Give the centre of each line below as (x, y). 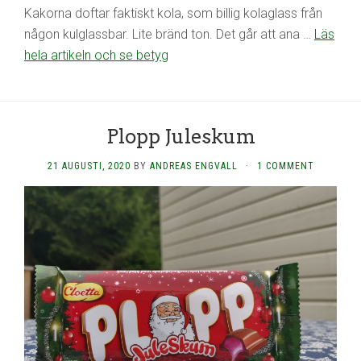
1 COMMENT (285, 166)
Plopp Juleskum (180, 136)
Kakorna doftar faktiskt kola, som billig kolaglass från (173, 13)
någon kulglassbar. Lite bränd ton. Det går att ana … (169, 34)
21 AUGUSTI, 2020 (89, 166)
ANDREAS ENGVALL (193, 166)
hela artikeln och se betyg (96, 55)
